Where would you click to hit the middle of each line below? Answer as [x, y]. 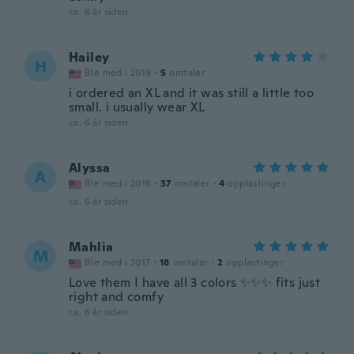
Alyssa [90, 168]
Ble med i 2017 [118, 262]
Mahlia [91, 247]
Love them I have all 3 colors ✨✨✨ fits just [195, 282]
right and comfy [117, 297]
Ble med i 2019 [118, 73]
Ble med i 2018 [118, 183]
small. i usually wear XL [137, 107]
